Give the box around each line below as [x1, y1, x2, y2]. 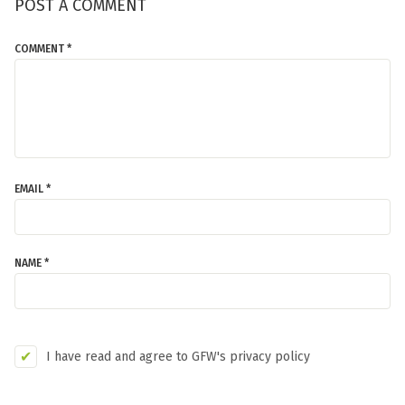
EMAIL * [14, 183, 51, 195]
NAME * [14, 257, 49, 269]
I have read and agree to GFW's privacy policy [46, 348, 310, 364]
